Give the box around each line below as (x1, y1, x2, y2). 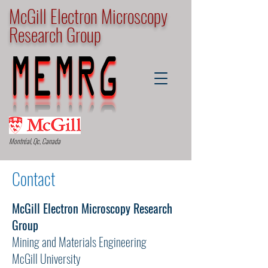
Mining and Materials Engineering (12, 233, 147, 251)
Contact (12, 166, 55, 191)
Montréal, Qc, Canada (9, 136, 60, 146)
